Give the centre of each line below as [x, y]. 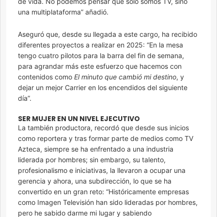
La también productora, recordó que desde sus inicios [103, 128]
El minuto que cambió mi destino [125, 77]
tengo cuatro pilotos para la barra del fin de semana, [101, 56]
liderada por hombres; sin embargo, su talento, [92, 160]
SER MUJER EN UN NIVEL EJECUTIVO [79, 119]
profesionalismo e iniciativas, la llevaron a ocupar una [102, 170]
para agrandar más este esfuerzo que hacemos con [100, 66]
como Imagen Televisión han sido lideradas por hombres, [108, 202]
